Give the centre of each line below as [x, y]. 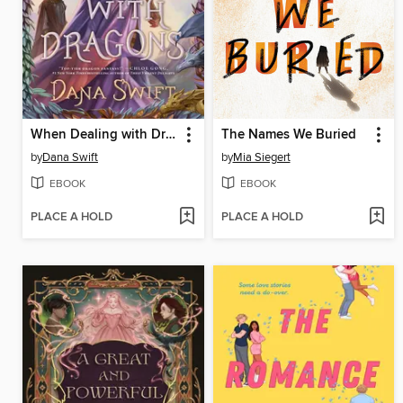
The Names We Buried [288, 135]
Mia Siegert [261, 158]
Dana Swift [70, 158]
